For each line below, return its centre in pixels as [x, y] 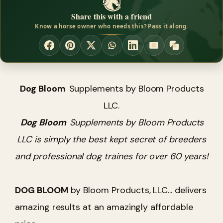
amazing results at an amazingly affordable [104, 207]
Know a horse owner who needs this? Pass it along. [111, 26]
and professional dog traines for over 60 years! [111, 156]
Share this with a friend [111, 16]
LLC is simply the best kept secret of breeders [111, 139]
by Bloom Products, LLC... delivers [137, 190]
